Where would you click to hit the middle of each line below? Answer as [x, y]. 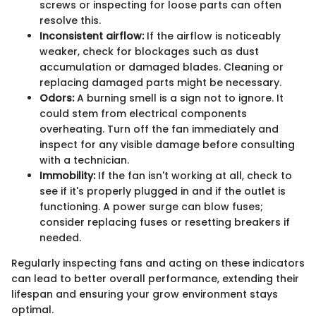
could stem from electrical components [143, 114]
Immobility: [67, 176]
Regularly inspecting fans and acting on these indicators [158, 263]
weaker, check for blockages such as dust [149, 52]
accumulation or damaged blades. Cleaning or [162, 67]
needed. [60, 238]
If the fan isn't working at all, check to [194, 176]
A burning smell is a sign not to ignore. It [179, 98]
